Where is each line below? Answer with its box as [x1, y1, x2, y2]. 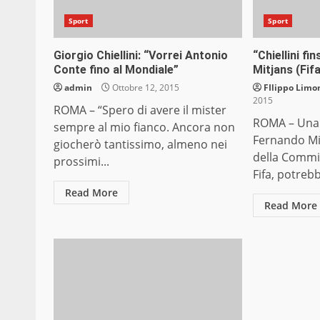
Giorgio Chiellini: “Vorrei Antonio [54, 49, 228, 63]
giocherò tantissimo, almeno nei [54, 136, 227, 153]
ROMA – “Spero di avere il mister [54, 102, 226, 119]
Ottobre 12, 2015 [110, 81, 179, 94]
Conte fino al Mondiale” [54, 63, 179, 77]
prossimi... [54, 154, 109, 170]
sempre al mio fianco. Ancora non [54, 119, 235, 136]
